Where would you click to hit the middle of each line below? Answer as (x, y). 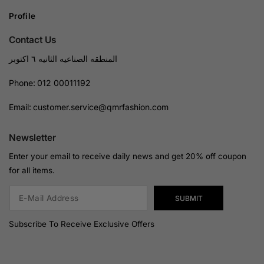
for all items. (32, 170)
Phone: (22, 83)
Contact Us (32, 40)
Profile (22, 16)
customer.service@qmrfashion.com (101, 107)
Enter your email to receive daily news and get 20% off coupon (128, 156)
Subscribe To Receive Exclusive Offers (82, 224)
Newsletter (32, 138)
